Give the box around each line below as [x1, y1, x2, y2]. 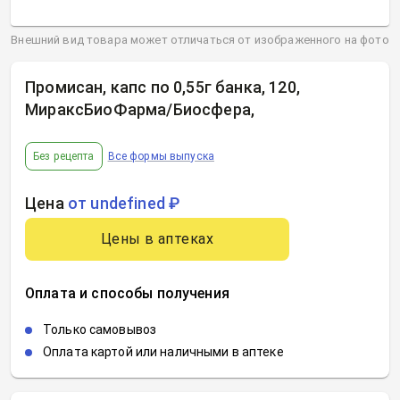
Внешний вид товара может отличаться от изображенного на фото [11, 33, 389, 46]
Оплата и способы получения [25, 285, 229, 302]
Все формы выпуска [107, 149, 214, 162]
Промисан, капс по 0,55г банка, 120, [25, 78, 300, 96]
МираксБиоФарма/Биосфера [25, 100, 251, 119]
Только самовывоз [43, 322, 157, 337]
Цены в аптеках [100, 230, 214, 247]
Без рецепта [33, 149, 95, 162]
